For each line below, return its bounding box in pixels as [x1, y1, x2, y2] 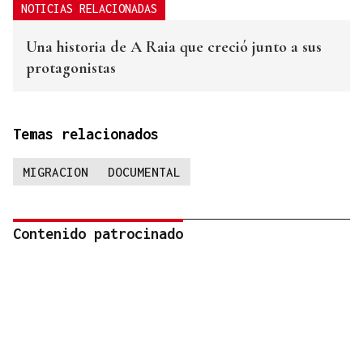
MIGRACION [23, 164, 88, 180]
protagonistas [26, 58, 116, 79]
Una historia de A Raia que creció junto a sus [26, 37, 322, 58]
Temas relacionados [13, 126, 159, 143]
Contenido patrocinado [13, 225, 183, 243]
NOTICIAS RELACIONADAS [21, 2, 157, 16]
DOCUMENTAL [108, 164, 181, 180]
